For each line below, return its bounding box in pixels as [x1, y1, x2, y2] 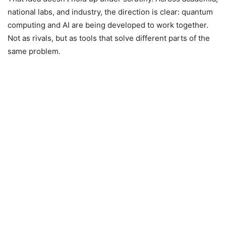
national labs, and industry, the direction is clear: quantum [8, 7, 213, 17]
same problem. [8, 46, 61, 56]
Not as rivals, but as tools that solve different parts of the [8, 33, 210, 43]
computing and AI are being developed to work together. [8, 20, 208, 30]
